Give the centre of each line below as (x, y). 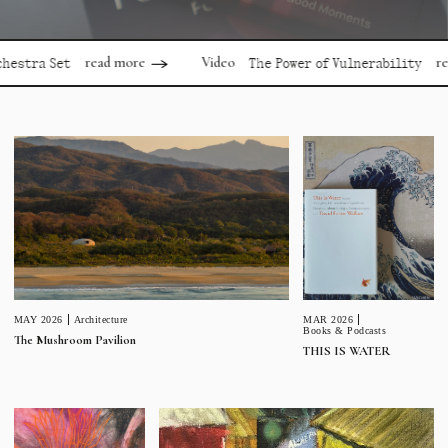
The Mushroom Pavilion (75, 340)
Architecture (100, 319)
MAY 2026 (38, 319)
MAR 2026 (328, 319)
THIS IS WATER (347, 351)
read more (68, 63)
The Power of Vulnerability (288, 63)
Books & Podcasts (345, 330)
